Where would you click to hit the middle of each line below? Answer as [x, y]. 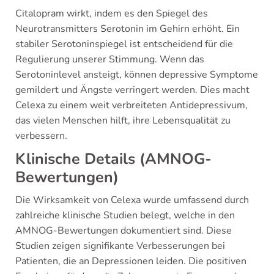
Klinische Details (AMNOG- [113, 159]
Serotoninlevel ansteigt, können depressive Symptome [137, 74]
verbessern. [41, 135]
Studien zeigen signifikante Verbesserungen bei [120, 246]
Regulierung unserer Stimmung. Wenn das [110, 59]
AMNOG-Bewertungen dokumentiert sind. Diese [124, 230]
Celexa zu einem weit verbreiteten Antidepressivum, [131, 105]
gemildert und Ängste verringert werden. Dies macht [132, 90]
